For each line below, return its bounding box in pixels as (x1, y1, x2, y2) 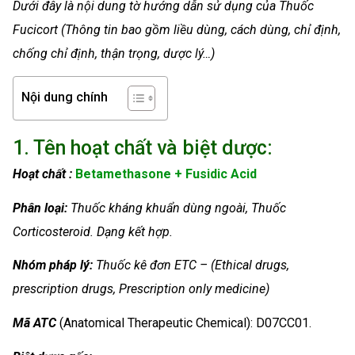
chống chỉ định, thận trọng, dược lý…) (13, 46, 215, 61)
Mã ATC (13, 315, 56, 331)
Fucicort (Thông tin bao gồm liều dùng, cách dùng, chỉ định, (13, 22, 341, 37)
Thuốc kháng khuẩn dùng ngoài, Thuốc (71, 200, 286, 216)
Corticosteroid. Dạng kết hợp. (13, 223, 173, 239)
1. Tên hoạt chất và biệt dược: (13, 136, 273, 159)
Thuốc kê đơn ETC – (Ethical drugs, (96, 258, 289, 273)
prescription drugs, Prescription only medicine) (13, 281, 269, 297)
